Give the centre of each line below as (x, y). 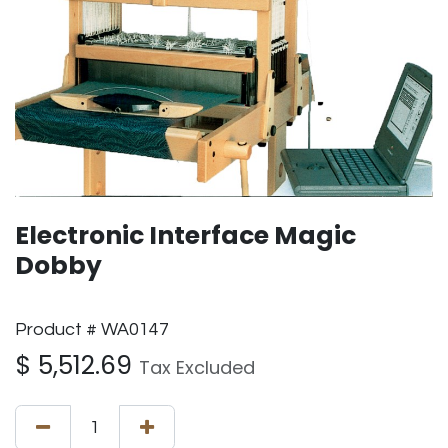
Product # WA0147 (92, 329)
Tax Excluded (197, 367)
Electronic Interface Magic (185, 235)
